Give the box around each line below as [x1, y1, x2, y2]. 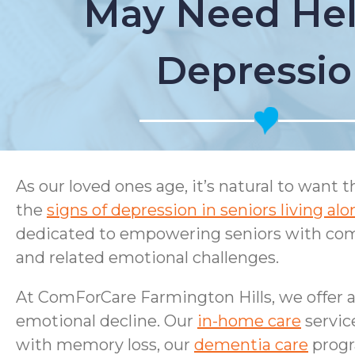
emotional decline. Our [16, 311, 197, 330]
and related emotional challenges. [16, 248, 279, 267]
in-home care [197, 311, 301, 330]
